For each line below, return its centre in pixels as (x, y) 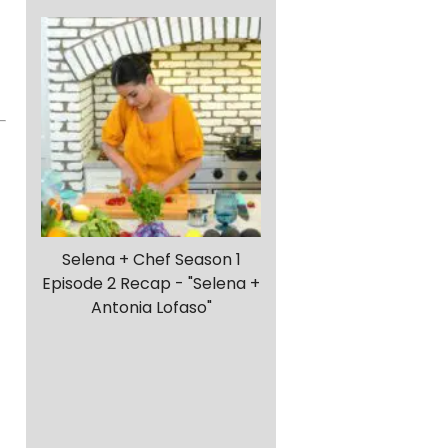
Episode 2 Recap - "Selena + (151, 284)
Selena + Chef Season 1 (151, 260)
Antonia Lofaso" (151, 308)
